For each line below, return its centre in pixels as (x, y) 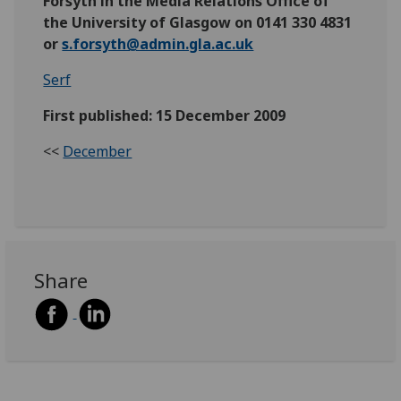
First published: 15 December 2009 (165, 115)
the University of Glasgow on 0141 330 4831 (198, 22)
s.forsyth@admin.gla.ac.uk (158, 43)
